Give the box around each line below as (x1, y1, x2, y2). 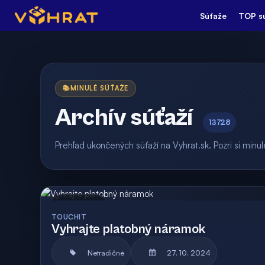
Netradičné (88, 248, 124, 257)
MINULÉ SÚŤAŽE (70, 84, 129, 92)
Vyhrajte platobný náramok (51, 222, 205, 237)
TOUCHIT (51, 212, 87, 221)
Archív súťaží (55, 104, 193, 131)
